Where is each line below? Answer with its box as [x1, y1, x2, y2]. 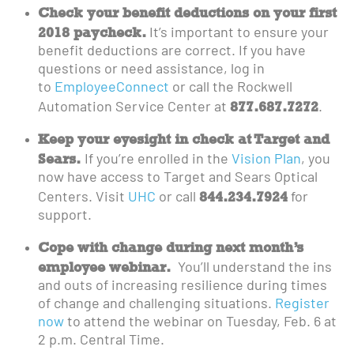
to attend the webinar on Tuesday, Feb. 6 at [64, 314, 337, 330]
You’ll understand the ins [175, 260, 332, 276]
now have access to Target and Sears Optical [38, 170, 318, 186]
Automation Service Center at [38, 100, 230, 115]
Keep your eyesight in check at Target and [38, 130, 330, 147]
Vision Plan [232, 152, 301, 168]
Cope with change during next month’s [38, 238, 303, 255]
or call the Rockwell [169, 80, 292, 96]
